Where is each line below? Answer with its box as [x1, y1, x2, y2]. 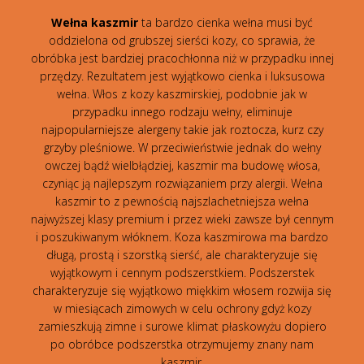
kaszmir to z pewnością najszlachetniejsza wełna [55, 193, 309, 209]
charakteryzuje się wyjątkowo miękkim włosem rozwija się [32, 282, 331, 298]
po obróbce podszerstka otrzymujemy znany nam [50, 336, 314, 352]
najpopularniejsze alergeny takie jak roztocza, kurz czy [41, 121, 323, 137]
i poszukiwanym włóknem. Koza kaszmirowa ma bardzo [36, 228, 328, 245]
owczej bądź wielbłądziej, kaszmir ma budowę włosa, [44, 157, 320, 173]
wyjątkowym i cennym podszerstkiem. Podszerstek [50, 264, 314, 280]
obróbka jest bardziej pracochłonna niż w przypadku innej [30, 50, 334, 66]
